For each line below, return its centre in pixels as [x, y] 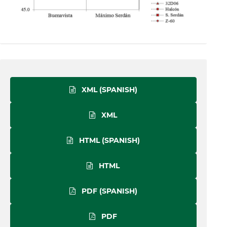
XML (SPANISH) [108, 90]
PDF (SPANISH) [108, 191]
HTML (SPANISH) [108, 141]
